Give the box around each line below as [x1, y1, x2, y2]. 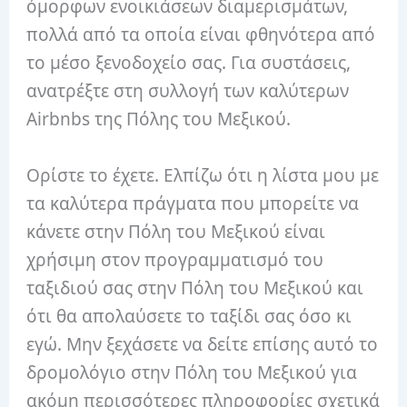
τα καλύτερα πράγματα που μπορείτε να [26, 191, 360, 215]
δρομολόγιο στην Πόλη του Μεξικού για [26, 360, 358, 384]
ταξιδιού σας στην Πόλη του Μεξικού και [26, 275, 364, 300]
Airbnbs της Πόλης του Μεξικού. [26, 107, 292, 132]
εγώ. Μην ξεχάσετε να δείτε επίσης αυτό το [26, 332, 379, 356]
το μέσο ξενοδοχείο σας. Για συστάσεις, [26, 51, 352, 75]
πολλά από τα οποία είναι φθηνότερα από [26, 23, 376, 47]
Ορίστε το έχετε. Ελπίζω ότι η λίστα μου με [26, 163, 380, 187]
